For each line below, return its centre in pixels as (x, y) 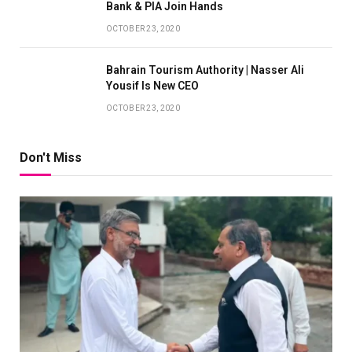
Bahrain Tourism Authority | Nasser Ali (205, 70)
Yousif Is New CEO (152, 86)
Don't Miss (51, 158)
